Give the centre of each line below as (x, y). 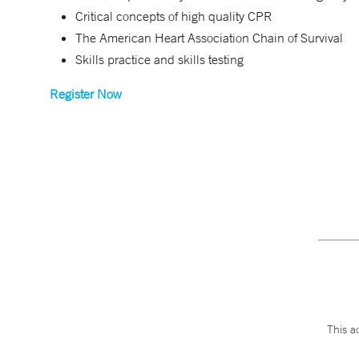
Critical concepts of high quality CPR (175, 16)
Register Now (86, 94)
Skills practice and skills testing (161, 59)
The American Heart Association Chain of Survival (211, 38)
